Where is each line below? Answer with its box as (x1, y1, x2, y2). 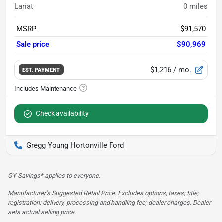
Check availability (36, 109, 89, 117)
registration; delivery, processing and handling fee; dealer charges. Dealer (8, 198, 211, 206)
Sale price (16, 39, 49, 49)
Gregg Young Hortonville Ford (26, 140, 124, 150)
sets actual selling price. (8, 208, 76, 216)
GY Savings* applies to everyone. (8, 171, 100, 179)
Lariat (14, 1, 33, 11)
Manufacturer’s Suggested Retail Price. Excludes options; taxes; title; (8, 189, 199, 197)
